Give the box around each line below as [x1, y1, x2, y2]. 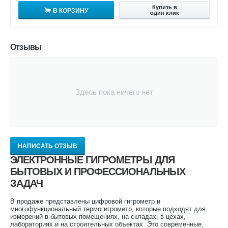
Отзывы [10, 42, 42, 51]
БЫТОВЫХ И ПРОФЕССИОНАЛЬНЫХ [10, 165, 185, 177]
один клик [150, 9, 179, 16]
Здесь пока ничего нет [75, 87, 153, 96]
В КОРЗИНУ [53, 7, 88, 14]
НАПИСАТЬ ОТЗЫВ [18, 142, 77, 150]
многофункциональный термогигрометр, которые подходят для [10, 205, 206, 213]
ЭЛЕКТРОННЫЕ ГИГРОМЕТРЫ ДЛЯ [10, 154, 175, 165]
